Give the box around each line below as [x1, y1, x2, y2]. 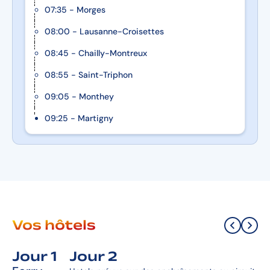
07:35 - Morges [45, 4, 105, 15]
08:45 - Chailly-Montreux [45, 48, 147, 58]
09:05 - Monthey [45, 91, 114, 102]
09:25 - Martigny [45, 113, 113, 124]
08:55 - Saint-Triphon [45, 69, 133, 80]
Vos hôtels [12, 212, 96, 239]
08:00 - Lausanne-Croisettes [45, 26, 164, 37]
